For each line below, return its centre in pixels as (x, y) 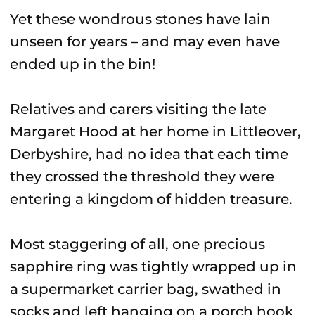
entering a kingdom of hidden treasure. (151, 199)
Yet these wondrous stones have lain (140, 19)
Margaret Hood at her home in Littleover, (155, 131)
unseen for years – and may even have (145, 41)
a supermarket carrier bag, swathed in (146, 289)
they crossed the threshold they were (142, 176)
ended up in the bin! (83, 64)
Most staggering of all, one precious (137, 244)
